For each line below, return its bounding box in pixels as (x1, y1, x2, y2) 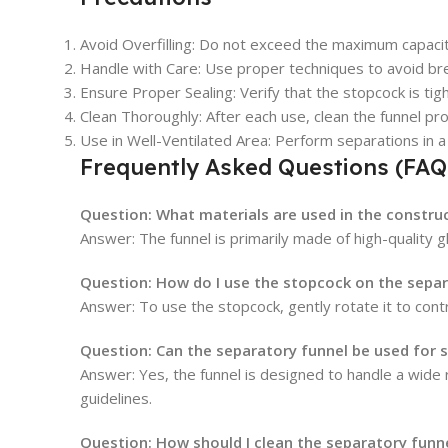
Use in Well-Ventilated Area (80, 130, 268, 151)
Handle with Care (80, 58, 198, 79)
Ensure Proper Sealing (80, 82, 233, 103)
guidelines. (80, 388, 152, 409)
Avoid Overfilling (80, 34, 192, 55)
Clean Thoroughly (80, 106, 199, 127)
